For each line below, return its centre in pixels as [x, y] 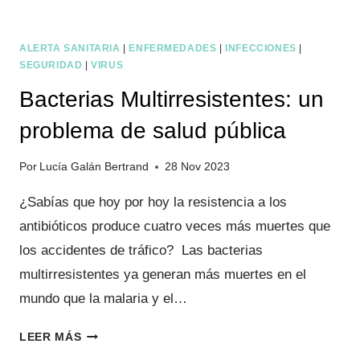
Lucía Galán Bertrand [94, 166]
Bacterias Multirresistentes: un [172, 100]
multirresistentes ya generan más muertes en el [163, 274]
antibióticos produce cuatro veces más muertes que [175, 226]
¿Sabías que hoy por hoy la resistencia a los [153, 202]
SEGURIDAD [51, 65]
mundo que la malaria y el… [103, 298]
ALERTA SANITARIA [70, 49]
